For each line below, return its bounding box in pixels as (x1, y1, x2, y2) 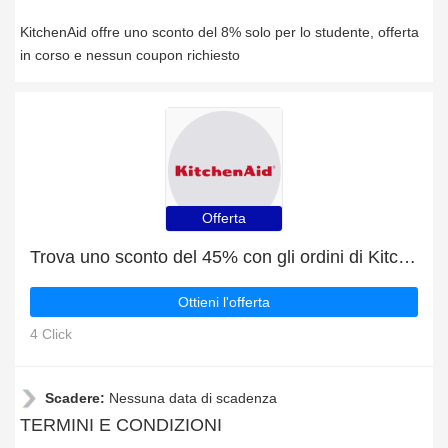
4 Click (30, 326, 72, 342)
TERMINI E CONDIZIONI (20, 415, 222, 435)
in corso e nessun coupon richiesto (20, 47, 240, 63)
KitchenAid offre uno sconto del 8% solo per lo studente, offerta (20, 24, 419, 40)
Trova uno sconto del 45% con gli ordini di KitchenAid (398, 247, 416, 267)
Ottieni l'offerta (178, 294, 270, 310)
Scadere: (45, 390, 109, 406)
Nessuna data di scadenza (109, 390, 277, 406)
